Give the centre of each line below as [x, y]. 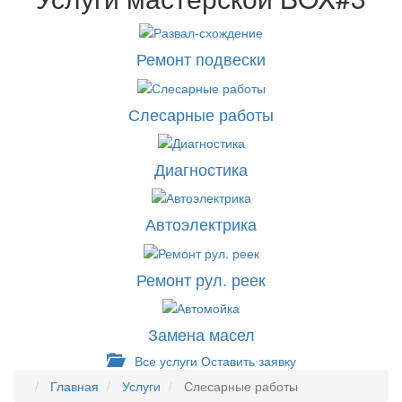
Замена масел [201, 333]
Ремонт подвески [201, 59]
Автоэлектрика [201, 224]
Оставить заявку [248, 360]
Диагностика [201, 168]
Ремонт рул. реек [201, 279]
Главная [74, 385]
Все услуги [164, 360]
